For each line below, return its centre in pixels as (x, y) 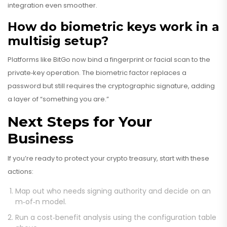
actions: (21, 172)
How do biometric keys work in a (113, 27)
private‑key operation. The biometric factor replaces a (97, 73)
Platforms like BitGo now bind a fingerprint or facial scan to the (109, 60)
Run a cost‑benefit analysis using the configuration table (116, 218)
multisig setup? (58, 41)
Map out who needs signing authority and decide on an (113, 191)
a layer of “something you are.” (58, 99)
